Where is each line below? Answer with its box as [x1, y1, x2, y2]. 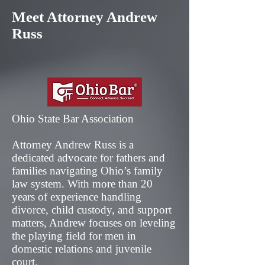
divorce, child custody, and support [12, 203, 172, 216]
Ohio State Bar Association [12, 112, 134, 125]
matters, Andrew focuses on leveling [12, 216, 176, 229]
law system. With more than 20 [12, 177, 153, 190]
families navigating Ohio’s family [12, 164, 163, 177]
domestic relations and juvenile [12, 243, 151, 255]
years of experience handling [12, 190, 141, 203]
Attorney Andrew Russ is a [12, 138, 134, 151]
